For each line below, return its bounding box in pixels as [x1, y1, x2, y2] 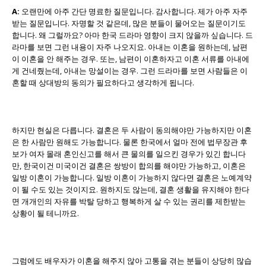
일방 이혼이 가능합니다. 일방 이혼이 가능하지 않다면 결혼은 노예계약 [12, 172, 252, 183]
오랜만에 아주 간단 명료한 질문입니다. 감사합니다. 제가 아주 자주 [20, 5, 248, 17]
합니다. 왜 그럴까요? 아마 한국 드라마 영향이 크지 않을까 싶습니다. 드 [12, 29, 253, 40]
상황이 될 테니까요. [12, 207, 79, 218]
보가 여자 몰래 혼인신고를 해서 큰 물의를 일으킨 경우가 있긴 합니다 [12, 148, 246, 159]
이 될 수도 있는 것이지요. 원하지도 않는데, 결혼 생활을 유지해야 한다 [12, 183, 249, 195]
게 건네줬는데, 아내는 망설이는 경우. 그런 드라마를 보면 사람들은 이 [12, 65, 248, 76]
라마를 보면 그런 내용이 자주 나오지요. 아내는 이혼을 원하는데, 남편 [12, 41, 248, 52]
